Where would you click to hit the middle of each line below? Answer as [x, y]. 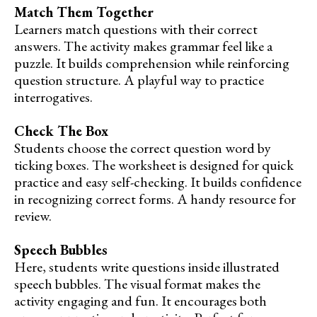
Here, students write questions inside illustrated [147, 266]
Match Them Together [84, 12]
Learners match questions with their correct [136, 29]
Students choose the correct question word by [143, 148]
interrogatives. [53, 97]
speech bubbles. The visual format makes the [137, 283]
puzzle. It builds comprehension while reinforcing [152, 63]
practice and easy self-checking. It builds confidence [158, 181]
